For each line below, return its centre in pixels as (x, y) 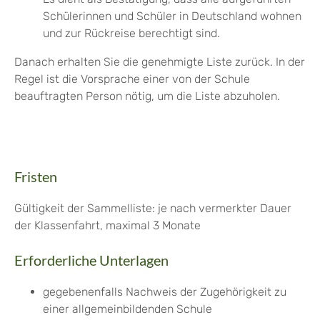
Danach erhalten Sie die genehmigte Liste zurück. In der (160, 62)
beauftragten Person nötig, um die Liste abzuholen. (147, 96)
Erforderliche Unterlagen (91, 260)
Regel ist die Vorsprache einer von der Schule (132, 79)
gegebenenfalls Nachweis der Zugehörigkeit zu (165, 292)
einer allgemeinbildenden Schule (127, 309)
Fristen (36, 177)
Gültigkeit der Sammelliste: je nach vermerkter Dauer (153, 209)
